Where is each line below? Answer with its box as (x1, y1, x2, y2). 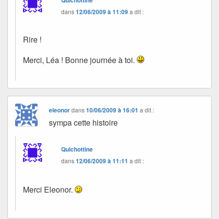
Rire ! (23, 33, 42, 45)
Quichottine (61, 145, 93, 154)
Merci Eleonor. (23, 184, 75, 196)
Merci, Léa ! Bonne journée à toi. (23, 54, 137, 66)
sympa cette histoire (49, 117, 118, 129)
